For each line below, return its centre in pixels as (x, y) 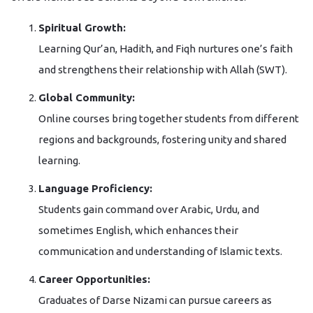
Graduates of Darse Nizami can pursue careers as (155, 300)
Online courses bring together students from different (169, 118)
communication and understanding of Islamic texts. (160, 251)
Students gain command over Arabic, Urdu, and (149, 209)
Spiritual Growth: (82, 28)
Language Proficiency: (95, 188)
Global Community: (87, 97)
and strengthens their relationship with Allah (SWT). (163, 70)
